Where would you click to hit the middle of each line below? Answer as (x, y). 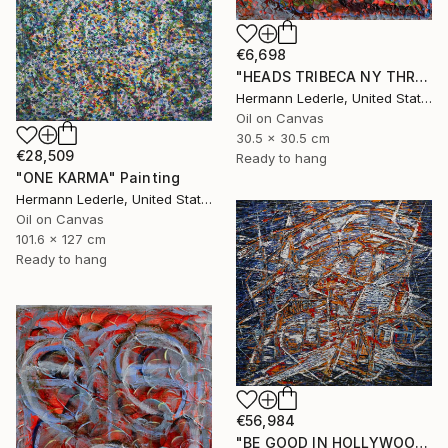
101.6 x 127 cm (61, 239)
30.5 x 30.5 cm (283, 137)
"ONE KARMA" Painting (98, 178)
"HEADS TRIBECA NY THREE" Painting (422, 76)
